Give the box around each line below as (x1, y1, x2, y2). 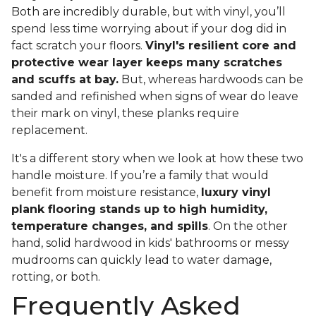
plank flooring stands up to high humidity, (11, 202, 267, 217)
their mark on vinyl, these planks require (11, 107, 239, 121)
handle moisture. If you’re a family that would (11, 169, 269, 183)
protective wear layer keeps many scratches (11, 56, 282, 70)
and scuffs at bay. (11, 73, 119, 87)
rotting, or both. (11, 270, 103, 284)
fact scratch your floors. (11, 39, 145, 53)
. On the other (208, 219, 288, 233)
